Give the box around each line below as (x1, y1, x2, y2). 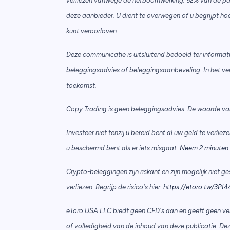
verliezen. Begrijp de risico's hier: (66, 183, 162, 191)
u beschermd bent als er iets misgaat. (66, 144, 180, 152)
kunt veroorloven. (66, 27, 118, 35)
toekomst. (66, 82, 97, 90)
